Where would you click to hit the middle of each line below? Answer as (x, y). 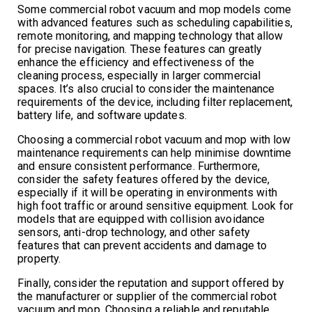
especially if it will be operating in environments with (147, 192)
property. (39, 258)
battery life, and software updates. (102, 115)
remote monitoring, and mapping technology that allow (150, 36)
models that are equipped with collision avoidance (141, 219)
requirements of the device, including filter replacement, (155, 102)
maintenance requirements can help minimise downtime (155, 153)
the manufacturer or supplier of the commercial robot (147, 296)
